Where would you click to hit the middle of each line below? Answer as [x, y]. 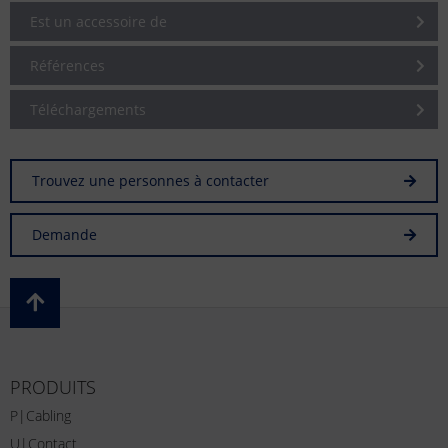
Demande [64, 234]
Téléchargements [88, 109]
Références [67, 65]
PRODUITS [53, 387]
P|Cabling [40, 416]
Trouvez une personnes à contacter [150, 180]
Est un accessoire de [98, 21]
